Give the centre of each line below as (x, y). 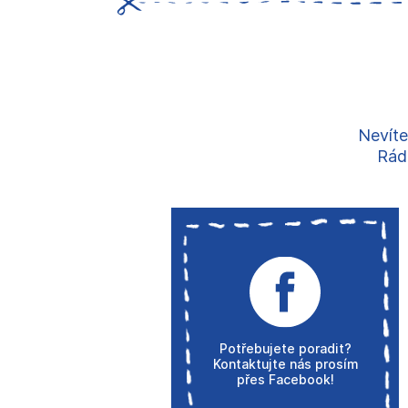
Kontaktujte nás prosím (285, 363)
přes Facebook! (285, 379)
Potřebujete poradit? (285, 348)
